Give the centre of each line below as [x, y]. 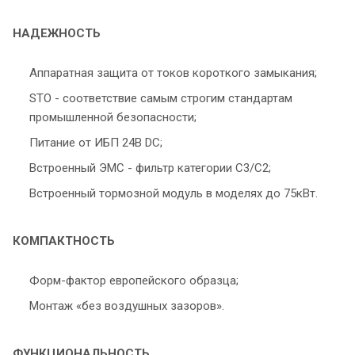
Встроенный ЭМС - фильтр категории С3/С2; [150, 168]
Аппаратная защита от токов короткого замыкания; [173, 73]
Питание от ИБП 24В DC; [96, 143]
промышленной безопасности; [113, 118]
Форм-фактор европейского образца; [134, 281]
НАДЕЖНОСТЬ [57, 34]
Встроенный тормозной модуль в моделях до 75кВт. [174, 194]
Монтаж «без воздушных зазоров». [127, 306]
